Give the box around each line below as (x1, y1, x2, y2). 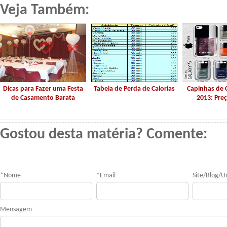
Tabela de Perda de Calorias (94, 85, 175, 93)
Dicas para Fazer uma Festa (3, 85, 83, 93)
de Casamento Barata (11, 94, 75, 102)
